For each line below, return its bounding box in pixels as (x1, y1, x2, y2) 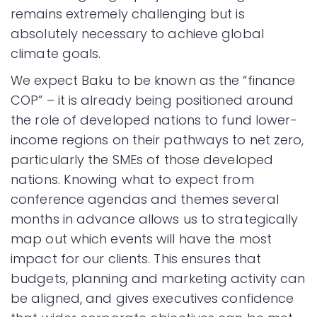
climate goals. (11, 45, 101, 63)
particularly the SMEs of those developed (11, 151, 274, 169)
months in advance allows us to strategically (11, 210, 299, 229)
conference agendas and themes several (11, 190, 279, 209)
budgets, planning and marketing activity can (11, 270, 306, 288)
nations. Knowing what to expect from (11, 171, 254, 189)
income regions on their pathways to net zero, (11, 131, 304, 149)
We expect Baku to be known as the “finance (11, 71, 296, 90)
